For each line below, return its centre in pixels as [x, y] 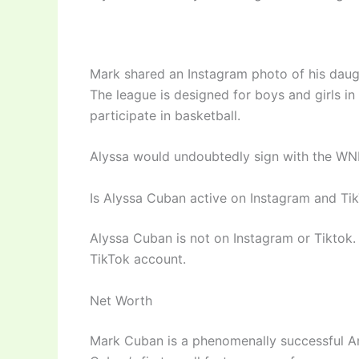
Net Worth [121, 300]
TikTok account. [138, 258]
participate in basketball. [165, 115]
